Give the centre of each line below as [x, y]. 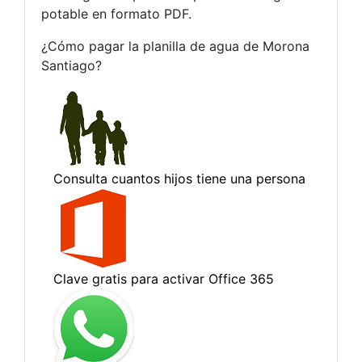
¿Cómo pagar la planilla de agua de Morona [175, 46]
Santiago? [72, 65]
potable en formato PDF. [116, 14]
